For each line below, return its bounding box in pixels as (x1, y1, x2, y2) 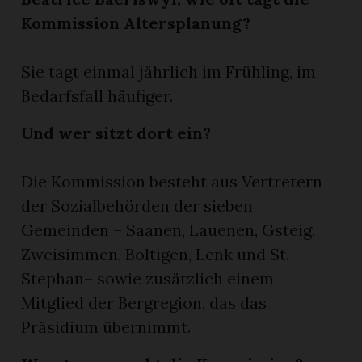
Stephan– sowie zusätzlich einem (21, 267, 275, 288)
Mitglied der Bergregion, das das (21, 292, 267, 313)
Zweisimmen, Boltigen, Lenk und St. (21, 243, 290, 264)
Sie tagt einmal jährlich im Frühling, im (21, 61, 317, 82)
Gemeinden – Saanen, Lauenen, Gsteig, (21, 219, 316, 240)
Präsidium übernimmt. (21, 316, 192, 337)
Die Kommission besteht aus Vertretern (21, 170, 323, 192)
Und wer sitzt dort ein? (21, 122, 212, 143)
